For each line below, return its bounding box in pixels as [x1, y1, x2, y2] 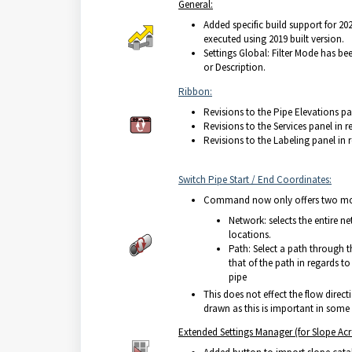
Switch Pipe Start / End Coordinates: [178, 173, 332, 186]
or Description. [203, 60, 266, 74]
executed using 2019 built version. [203, 32, 344, 46]
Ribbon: [178, 85, 212, 98]
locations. [229, 228, 271, 241]
